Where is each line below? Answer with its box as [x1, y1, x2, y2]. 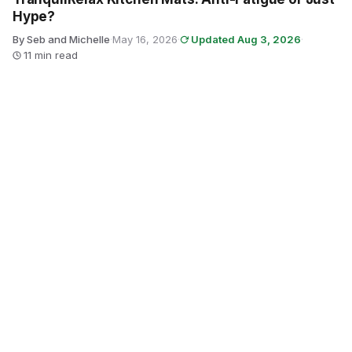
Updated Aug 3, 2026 [191, 33, 301, 46]
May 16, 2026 [112, 33, 178, 46]
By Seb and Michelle [13, 33, 110, 46]
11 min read [24, 49, 78, 61]
